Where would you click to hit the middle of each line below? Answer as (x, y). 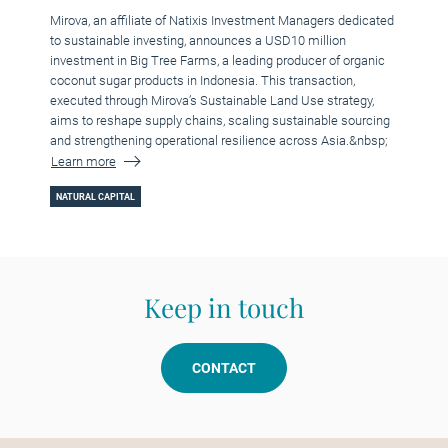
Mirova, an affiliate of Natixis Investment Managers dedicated (222, 21)
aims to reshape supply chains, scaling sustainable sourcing (220, 121)
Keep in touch (224, 308)
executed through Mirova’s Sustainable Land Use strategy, (212, 101)
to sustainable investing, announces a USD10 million (198, 41)
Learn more (83, 162)
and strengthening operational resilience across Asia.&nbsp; (219, 141)
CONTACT (224, 368)
